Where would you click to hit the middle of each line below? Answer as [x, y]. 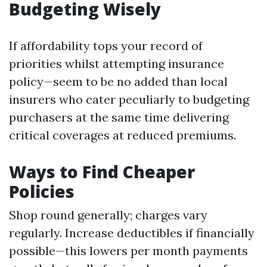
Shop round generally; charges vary [108, 215]
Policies [42, 191]
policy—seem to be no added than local [118, 81]
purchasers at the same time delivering [119, 117]
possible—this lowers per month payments [128, 251]
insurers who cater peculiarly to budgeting [129, 99]
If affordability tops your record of [106, 46]
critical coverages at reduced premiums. [122, 135]
